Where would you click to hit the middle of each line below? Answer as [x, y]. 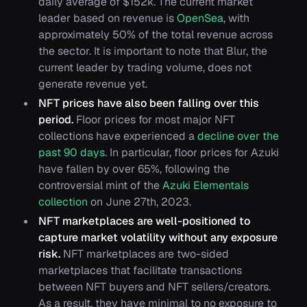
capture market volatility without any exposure [158, 238]
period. [57, 120]
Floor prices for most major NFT [156, 120]
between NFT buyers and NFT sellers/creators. [155, 287]
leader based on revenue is [108, 19]
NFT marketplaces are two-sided [145, 254]
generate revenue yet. [93, 84]
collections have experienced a [118, 136]
